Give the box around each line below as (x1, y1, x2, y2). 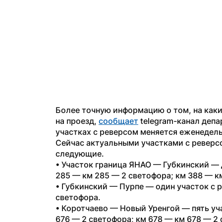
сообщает (99, 116, 138, 126)
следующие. (55, 149, 104, 159)
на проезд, (55, 116, 99, 126)
